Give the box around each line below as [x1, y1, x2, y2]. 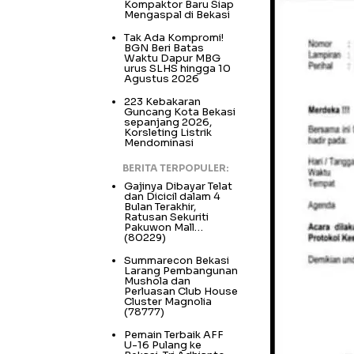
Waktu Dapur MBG [124, 51, 220, 65]
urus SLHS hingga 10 [124, 61, 231, 75]
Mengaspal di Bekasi [124, 7, 230, 21]
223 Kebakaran [124, 94, 201, 108]
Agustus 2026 [124, 71, 199, 85]
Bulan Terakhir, [124, 199, 196, 213]
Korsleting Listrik [124, 125, 212, 139]
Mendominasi [124, 135, 194, 149]
